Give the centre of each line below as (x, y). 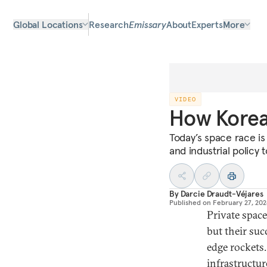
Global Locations (48, 24)
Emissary (148, 24)
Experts (207, 24)
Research (109, 24)
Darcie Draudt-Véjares (222, 194)
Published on (190, 202)
